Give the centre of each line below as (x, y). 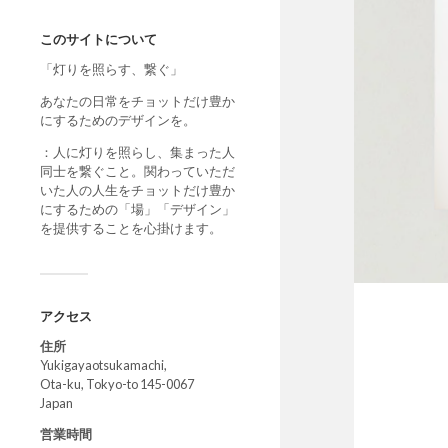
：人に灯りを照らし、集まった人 (137, 151)
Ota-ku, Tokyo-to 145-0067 (117, 383)
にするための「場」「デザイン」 (137, 208)
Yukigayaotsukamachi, (103, 364)
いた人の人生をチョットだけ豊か (137, 189)
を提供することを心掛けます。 (131, 227)
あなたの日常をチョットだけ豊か (137, 100)
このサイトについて (98, 39)
